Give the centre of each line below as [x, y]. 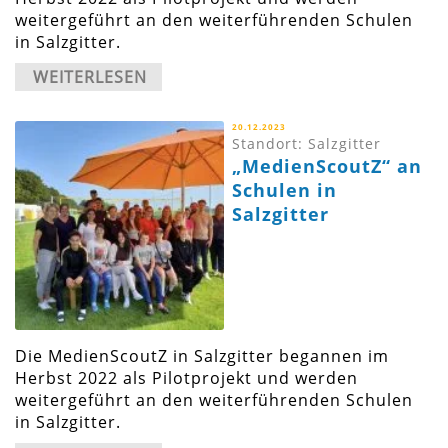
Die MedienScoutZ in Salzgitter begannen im [202, 356]
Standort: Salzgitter [307, 144]
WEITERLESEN [90, 77]
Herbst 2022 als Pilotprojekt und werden [186, 378]
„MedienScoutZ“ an [327, 166]
